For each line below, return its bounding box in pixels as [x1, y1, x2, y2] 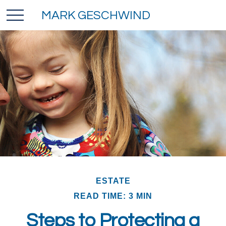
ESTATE [95, 177, 131, 185]
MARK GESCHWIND [41, 9, 151, 22]
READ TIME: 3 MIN [74, 192, 152, 200]
